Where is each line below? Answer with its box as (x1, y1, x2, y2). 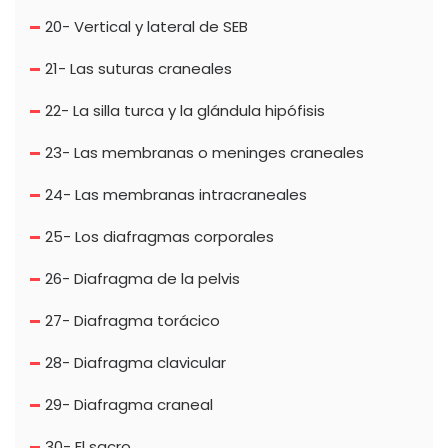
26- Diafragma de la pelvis (45, 267, 240, 289)
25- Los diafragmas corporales (45, 225, 274, 247)
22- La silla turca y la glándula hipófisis (45, 99, 325, 121)
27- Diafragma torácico (45, 309, 220, 331)
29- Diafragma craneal (45, 393, 213, 415)
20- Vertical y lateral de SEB (45, 15, 248, 37)
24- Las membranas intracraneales (45, 183, 307, 205)
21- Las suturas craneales (45, 57, 232, 79)
